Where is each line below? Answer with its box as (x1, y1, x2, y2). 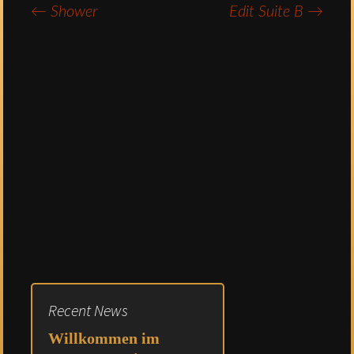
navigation (15, 50, 138, 81)
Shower (47, 4, 98, 20)
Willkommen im (48, 330, 160, 347)
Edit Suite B (229, 4, 307, 20)
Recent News (48, 300, 128, 320)
